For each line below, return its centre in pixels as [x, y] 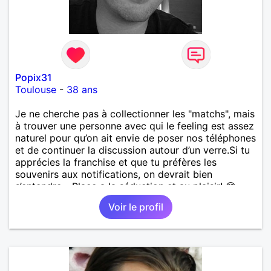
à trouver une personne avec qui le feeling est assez [135, 126]
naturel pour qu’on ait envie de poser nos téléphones [135, 138]
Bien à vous [41, 198]
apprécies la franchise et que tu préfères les [116, 162]
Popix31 [34, 77]
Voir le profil [135, 207]
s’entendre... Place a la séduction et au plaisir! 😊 [126, 186]
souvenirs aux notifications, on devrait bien [114, 174]
